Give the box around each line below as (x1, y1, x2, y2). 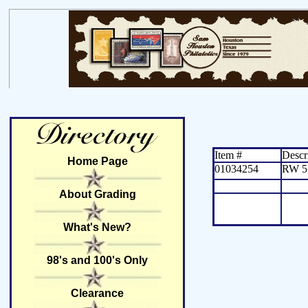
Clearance (71, 287, 124, 299)
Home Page (67, 155, 128, 167)
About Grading (58, 188, 136, 200)
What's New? (63, 221, 131, 233)
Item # (214, 149, 242, 161)
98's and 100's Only (47, 254, 148, 266)
